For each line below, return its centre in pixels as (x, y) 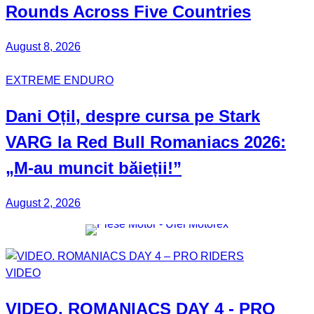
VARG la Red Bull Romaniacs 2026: (146, 142)
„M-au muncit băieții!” (94, 168)
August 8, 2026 (43, 47)
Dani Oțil (41, 116)
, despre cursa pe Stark (168, 116)
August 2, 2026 (43, 203)
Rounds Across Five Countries (128, 12)
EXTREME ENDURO (60, 81)
